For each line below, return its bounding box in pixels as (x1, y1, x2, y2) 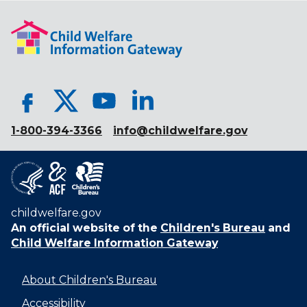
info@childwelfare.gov (113, 123, 247, 137)
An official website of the (11, 221, 158, 234)
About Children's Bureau (22, 273, 157, 286)
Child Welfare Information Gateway (11, 236, 218, 249)
